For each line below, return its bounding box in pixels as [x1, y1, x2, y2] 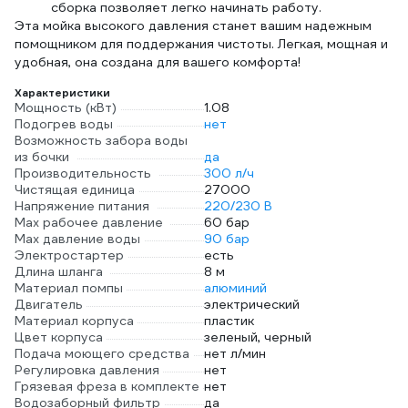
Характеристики [15, 86, 110, 99]
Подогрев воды [15, 116, 113, 132]
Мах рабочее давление [15, 214, 163, 230]
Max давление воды [15, 230, 140, 247]
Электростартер [15, 247, 124, 263]
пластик [204, 312, 254, 329]
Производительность [15, 165, 151, 181]
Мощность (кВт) [15, 99, 117, 116]
